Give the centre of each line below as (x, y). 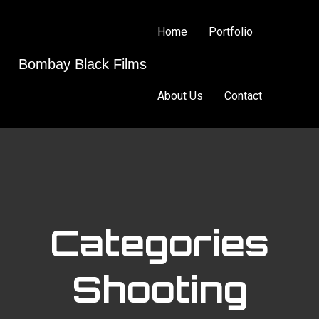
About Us (181, 96)
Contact (244, 96)
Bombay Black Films (83, 64)
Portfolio (231, 32)
